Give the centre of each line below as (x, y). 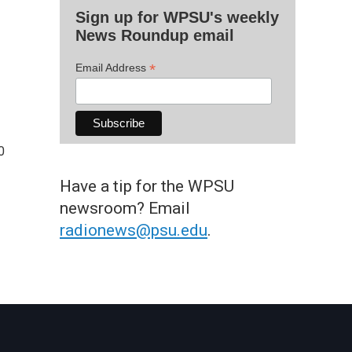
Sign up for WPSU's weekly (177, 17)
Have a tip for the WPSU (147, 186)
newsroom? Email (125, 208)
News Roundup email (155, 35)
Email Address (112, 67)
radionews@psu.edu (134, 230)
